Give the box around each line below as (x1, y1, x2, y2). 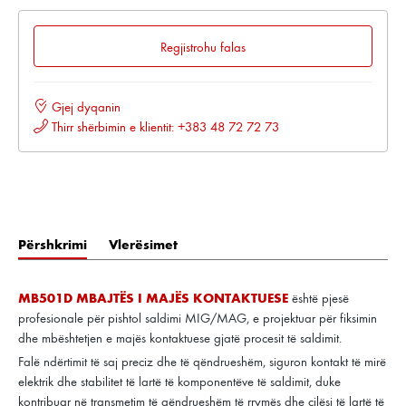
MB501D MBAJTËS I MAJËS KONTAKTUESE (18, 288, 288, 305)
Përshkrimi (18, 235, 87, 252)
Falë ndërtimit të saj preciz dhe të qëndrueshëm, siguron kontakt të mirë (18, 353, 386, 370)
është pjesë (288, 289, 349, 306)
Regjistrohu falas (160, 38, 246, 55)
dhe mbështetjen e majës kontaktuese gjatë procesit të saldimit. (18, 329, 342, 346)
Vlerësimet (109, 235, 178, 252)
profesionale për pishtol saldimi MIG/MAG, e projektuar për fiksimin (18, 309, 377, 326)
